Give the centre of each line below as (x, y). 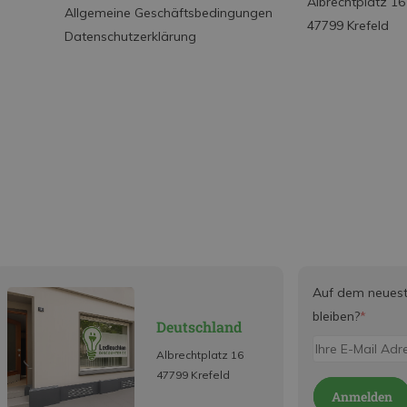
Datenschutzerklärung (131, 36)
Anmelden (362, 397)
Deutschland (199, 327)
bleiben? (336, 316)
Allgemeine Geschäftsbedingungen (169, 13)
